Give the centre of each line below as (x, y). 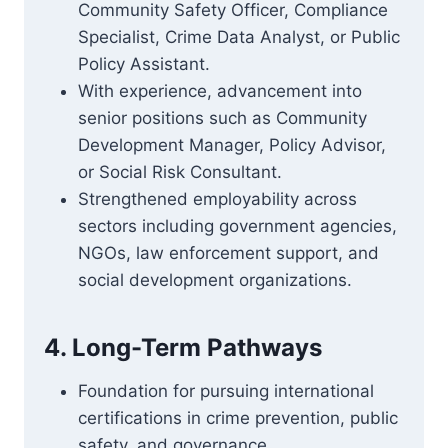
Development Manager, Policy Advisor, (232, 145)
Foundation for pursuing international (226, 391)
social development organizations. (215, 280)
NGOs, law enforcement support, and (228, 253)
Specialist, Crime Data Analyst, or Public (239, 37)
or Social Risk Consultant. (180, 172)
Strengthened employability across (217, 199)
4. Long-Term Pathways (183, 347)
